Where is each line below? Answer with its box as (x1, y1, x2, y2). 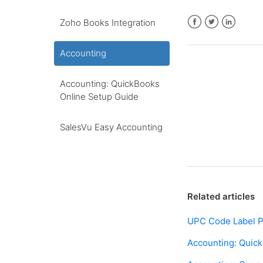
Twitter (204, 30, 234, 42)
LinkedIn (221, 30, 257, 42)
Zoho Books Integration (60, 17, 156, 28)
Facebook (187, 30, 228, 42)
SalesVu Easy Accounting (60, 122, 163, 133)
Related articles (187, 191, 255, 203)
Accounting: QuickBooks (60, 78, 160, 89)
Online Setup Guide (60, 91, 139, 102)
